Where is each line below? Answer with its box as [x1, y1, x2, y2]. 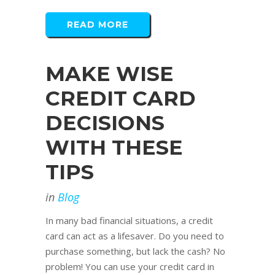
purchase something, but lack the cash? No [45, 245, 225, 258]
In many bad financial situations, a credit [45, 214, 213, 227]
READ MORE [67, 19, 128, 31]
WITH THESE [45, 135, 183, 160]
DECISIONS [45, 110, 165, 136]
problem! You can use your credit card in [45, 260, 214, 273]
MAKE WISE [45, 61, 174, 87]
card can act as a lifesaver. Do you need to [45, 230, 224, 242]
